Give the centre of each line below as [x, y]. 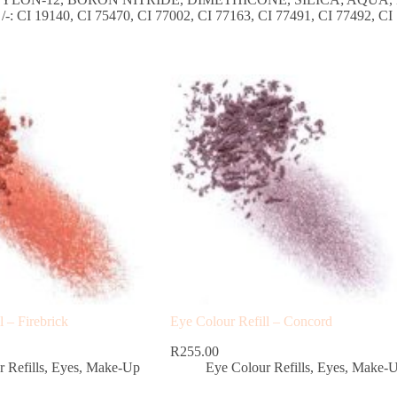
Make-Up [113, 367]
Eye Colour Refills [257, 367]
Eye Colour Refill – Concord [251, 321]
